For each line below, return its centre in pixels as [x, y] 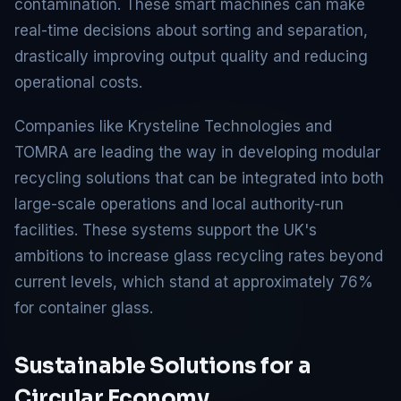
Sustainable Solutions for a [163, 366]
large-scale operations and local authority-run [179, 204]
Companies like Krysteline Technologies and [173, 126]
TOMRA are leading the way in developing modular [197, 152]
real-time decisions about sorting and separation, [191, 30]
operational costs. [78, 82]
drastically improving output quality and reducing [191, 56]
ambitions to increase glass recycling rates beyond [199, 256]
